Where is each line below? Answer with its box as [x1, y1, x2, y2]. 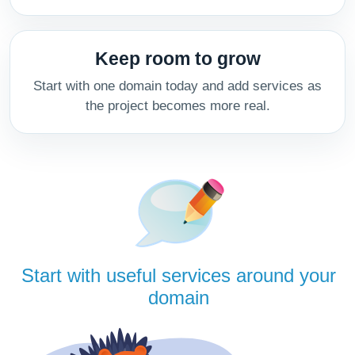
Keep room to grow [94, 48, 261, 69]
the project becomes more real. [85, 98, 270, 113]
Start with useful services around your [21, 265, 336, 286]
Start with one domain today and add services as [33, 78, 322, 94]
